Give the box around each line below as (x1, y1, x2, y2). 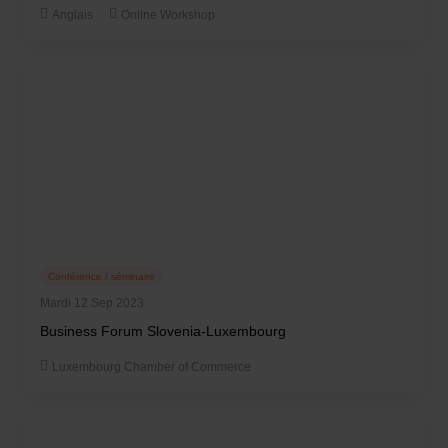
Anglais (52, 8, 93, 22)
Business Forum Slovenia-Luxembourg (40, 323, 286, 339)
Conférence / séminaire (48, 270, 155, 282)
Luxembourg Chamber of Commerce (52, 360, 251, 374)
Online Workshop (121, 8, 215, 22)
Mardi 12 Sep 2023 (40, 296, 144, 310)
